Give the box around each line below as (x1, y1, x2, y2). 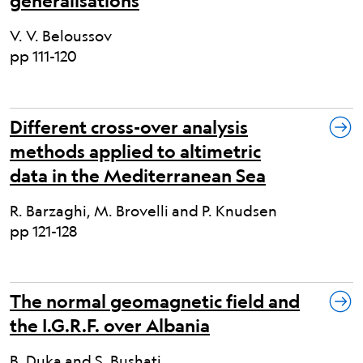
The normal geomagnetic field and (10, 290, 300, 313)
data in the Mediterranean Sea (10, 164, 266, 186)
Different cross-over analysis (10, 115, 248, 138)
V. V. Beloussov (10, 27, 112, 45)
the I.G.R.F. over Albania (10, 314, 210, 337)
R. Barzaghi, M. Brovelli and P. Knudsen (10, 201, 277, 220)
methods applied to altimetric (10, 139, 261, 162)
